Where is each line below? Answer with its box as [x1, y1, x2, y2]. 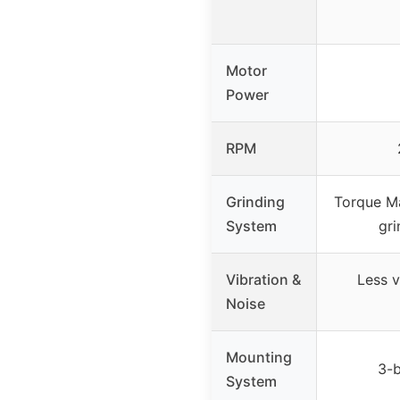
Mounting [226, 347, 292, 366]
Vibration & [226, 270, 301, 288]
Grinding [226, 192, 285, 211]
